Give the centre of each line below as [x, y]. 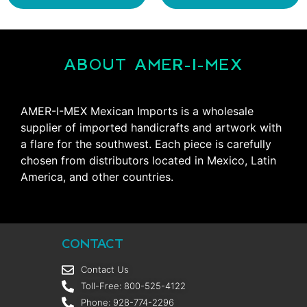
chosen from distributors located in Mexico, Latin [148, 161]
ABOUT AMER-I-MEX [153, 64]
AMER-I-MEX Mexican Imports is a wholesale [137, 111]
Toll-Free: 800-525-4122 [133, 286]
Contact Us [105, 270]
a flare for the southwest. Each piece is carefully [146, 144]
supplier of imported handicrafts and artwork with [151, 128]
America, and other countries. [97, 177]
